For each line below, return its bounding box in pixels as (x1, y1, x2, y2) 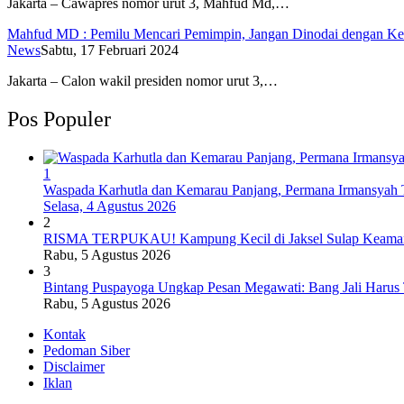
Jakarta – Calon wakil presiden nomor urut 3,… (7, 73, 278, 89)
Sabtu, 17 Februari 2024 (41, 42, 179, 59)
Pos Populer (7, 107, 111, 132)
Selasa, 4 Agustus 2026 (43, 198, 176, 215)
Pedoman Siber (43, 343, 130, 359)
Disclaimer (43, 359, 105, 375)
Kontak (43, 326, 86, 343)
